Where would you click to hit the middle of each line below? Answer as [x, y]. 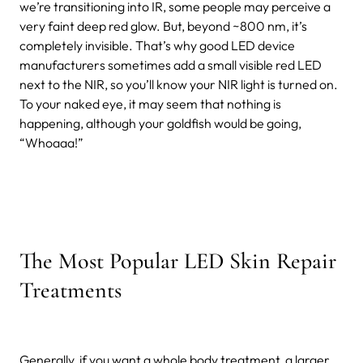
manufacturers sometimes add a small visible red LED [171, 64]
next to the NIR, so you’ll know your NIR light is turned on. [179, 84]
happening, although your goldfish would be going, [160, 123]
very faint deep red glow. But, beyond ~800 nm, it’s [163, 26]
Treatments [70, 290]
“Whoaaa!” [51, 142]
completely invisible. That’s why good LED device [157, 45]
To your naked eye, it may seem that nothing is [150, 103]
